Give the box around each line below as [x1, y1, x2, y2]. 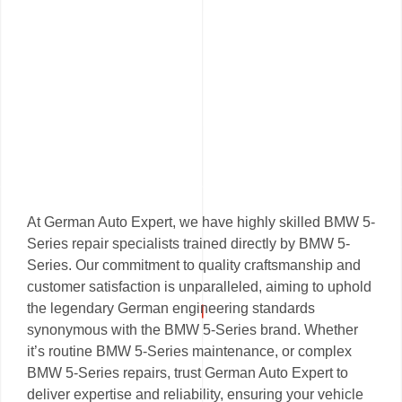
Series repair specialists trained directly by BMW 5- [27, 236, 350, 252]
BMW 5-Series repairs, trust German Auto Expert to [27, 365, 348, 381]
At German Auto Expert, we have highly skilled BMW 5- [27, 214, 375, 231]
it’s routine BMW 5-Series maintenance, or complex [27, 344, 352, 360]
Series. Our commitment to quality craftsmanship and [27, 258, 361, 274]
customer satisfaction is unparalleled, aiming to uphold [27, 279, 371, 295]
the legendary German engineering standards [27, 301, 315, 317]
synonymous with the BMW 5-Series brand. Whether [27, 322, 358, 338]
